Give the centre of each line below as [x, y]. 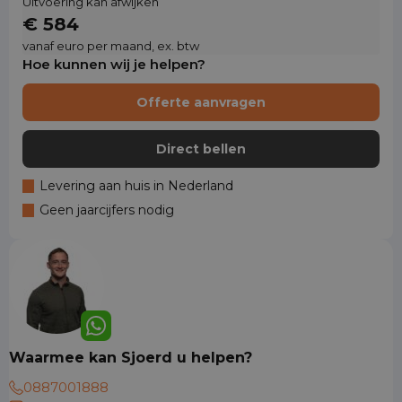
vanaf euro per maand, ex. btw [111, 46]
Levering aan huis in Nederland [136, 186]
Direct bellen [201, 149]
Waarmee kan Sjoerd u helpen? [131, 358]
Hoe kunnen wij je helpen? [114, 64]
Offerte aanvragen [201, 102]
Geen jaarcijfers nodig [107, 210]
